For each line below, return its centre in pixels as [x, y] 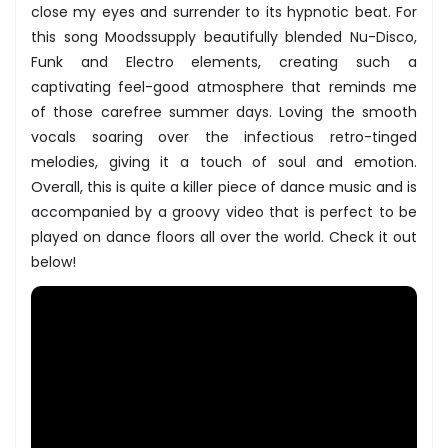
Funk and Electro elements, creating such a [224, 61]
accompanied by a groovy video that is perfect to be [224, 211]
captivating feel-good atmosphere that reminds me [224, 86]
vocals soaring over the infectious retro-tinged [224, 136]
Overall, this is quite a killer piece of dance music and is [224, 186]
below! [53, 261]
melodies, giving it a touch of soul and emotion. [224, 161]
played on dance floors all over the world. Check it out [224, 236]
